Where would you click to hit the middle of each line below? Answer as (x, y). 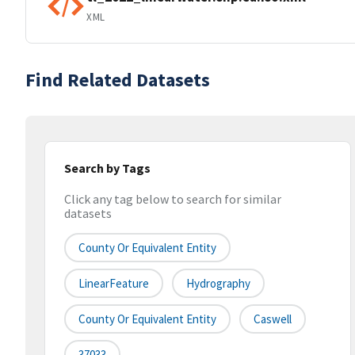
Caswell (273, 319)
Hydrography (218, 284)
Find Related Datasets (118, 80)
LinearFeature (114, 284)
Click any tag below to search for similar (173, 199)
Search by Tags (107, 168)
